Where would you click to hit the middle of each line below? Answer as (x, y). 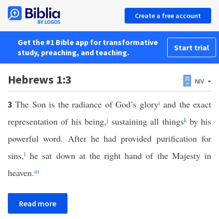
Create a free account (168, 16)
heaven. (21, 173)
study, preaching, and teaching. (73, 52)
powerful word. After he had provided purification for (109, 138)
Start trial (192, 47)
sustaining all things (146, 121)
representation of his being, (57, 121)
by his (199, 121)
